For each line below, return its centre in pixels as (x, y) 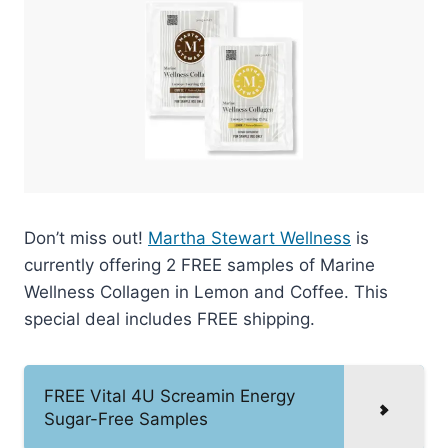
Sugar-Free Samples (126, 418)
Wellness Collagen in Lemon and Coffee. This (206, 291)
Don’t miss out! (86, 237)
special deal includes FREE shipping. (169, 318)
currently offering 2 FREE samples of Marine (199, 264)
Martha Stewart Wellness (249, 237)
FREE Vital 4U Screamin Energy (169, 395)
